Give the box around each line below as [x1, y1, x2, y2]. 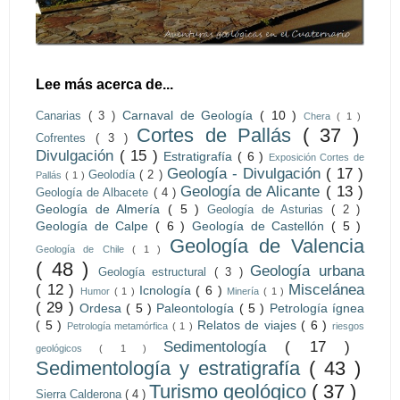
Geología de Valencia [169, 234, 364, 257]
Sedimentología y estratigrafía [36, 356, 309, 379]
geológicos [36, 342, 100, 354]
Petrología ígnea [269, 300, 365, 315]
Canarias [36, 109, 88, 122]
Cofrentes [36, 131, 96, 145]
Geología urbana [250, 262, 365, 279]
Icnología [138, 282, 196, 297]
